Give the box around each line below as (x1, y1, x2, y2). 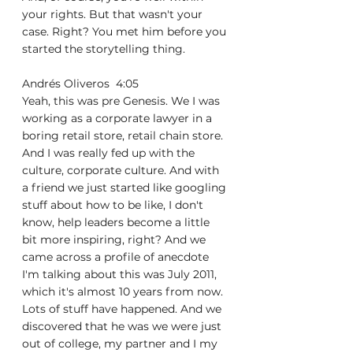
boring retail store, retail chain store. (22, 128, 226, 143)
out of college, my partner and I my (22, 336, 221, 351)
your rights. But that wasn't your (22, 7, 206, 21)
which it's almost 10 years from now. (22, 284, 226, 299)
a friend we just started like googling (22, 180, 229, 195)
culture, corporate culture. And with (22, 163, 222, 177)
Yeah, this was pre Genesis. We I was (22, 94, 223, 108)
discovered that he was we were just (22, 319, 225, 333)
